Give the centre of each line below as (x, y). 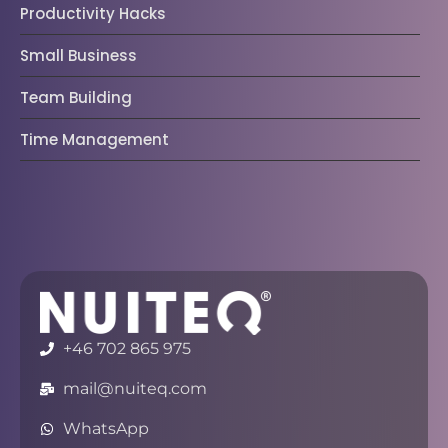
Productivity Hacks (93, 14)
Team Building (76, 98)
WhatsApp (105, 428)
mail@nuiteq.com (134, 388)
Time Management (94, 140)
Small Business (78, 56)
